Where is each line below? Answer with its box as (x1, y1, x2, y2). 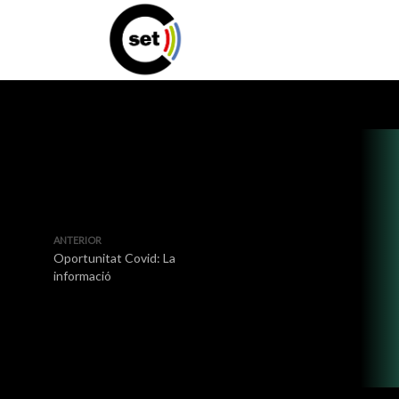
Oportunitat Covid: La (53, 250, 175, 265)
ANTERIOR (53, 234, 102, 246)
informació (53, 268, 111, 283)
